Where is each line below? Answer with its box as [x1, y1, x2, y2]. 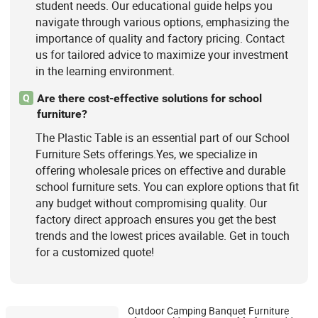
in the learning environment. [35, 62, 175, 79]
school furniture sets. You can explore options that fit [35, 179, 299, 195]
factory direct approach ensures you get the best [35, 212, 276, 228]
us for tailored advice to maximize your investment [35, 46, 288, 62]
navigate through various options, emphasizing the [35, 13, 289, 30]
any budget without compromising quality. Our [35, 195, 267, 212]
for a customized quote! [35, 244, 154, 261]
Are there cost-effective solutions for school [36, 91, 262, 105]
